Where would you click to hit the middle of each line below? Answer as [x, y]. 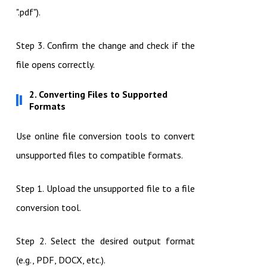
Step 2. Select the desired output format [105, 241]
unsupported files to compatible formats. [99, 155]
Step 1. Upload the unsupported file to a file [105, 189]
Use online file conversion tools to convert [105, 136]
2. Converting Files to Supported [98, 94]
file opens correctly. [55, 65]
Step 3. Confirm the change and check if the [105, 46]
